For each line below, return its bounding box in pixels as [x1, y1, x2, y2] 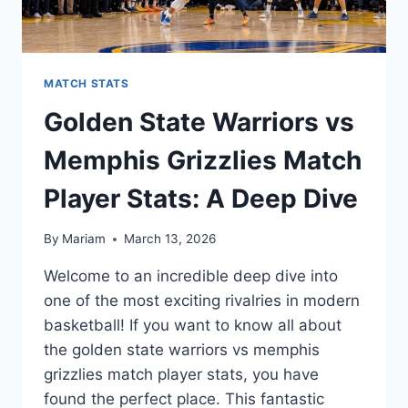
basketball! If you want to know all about [44, 316, 342, 335]
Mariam [62, 231, 107, 247]
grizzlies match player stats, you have [44, 365, 319, 384]
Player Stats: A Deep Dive [44, 182, 358, 214]
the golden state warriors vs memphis [44, 341, 320, 360]
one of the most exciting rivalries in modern [44, 291, 360, 311]
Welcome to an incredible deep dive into [44, 267, 338, 286]
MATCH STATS [44, 76, 129, 90]
